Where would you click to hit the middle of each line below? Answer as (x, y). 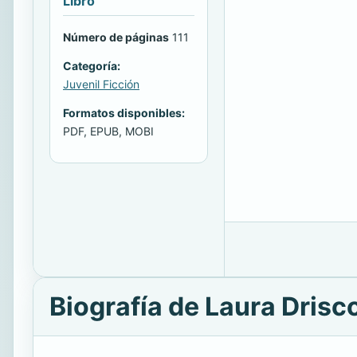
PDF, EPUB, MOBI (108, 131)
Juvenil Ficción (101, 84)
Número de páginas (116, 37)
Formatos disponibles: (124, 112)
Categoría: (92, 65)
